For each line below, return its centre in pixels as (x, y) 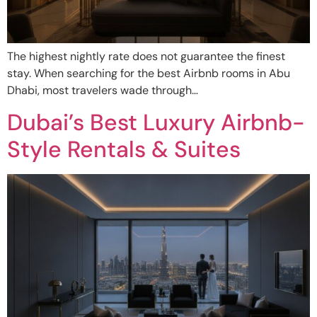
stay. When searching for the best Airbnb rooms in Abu (149, 73)
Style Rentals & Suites (124, 150)
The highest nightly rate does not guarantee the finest (146, 56)
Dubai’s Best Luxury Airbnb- (156, 123)
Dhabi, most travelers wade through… (103, 90)
